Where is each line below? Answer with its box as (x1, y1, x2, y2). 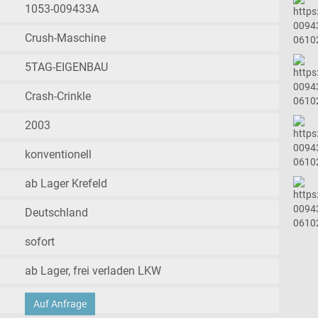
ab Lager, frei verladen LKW (25, 264, 162, 278)
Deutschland (25, 206, 89, 220)
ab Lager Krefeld (25, 177, 108, 191)
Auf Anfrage (33, 298, 87, 310)
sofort (25, 235, 55, 249)
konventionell (25, 148, 92, 162)
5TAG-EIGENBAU (25, 60, 109, 75)
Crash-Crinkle (25, 89, 92, 104)
